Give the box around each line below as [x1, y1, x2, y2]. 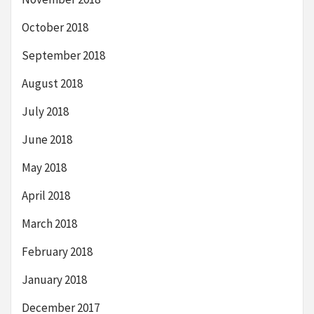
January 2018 [22, 271, 87, 287]
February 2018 [22, 243, 93, 259]
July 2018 [22, 103, 69, 119]
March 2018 [22, 215, 77, 231]
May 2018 [22, 159, 67, 175]
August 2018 [22, 75, 83, 91]
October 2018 [22, 19, 88, 35]
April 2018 [22, 187, 70, 203]
